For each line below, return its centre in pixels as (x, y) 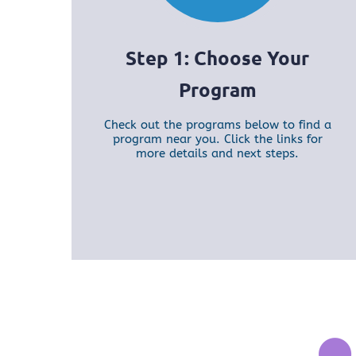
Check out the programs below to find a (217, 125)
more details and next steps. (218, 154)
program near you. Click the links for (217, 139)
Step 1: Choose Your (218, 58)
